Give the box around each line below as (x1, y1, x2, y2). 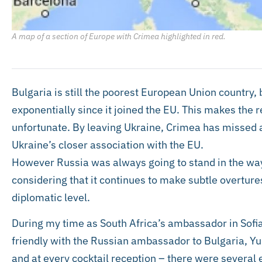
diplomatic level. (12, 190, 90, 204)
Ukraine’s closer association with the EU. (12, 137, 204, 151)
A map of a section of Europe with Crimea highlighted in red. (12, 30, 226, 42)
